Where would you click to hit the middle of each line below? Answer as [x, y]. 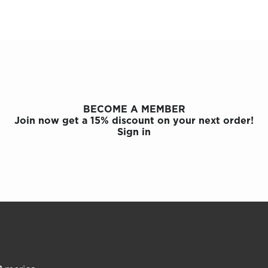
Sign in [134, 132]
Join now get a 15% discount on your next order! [134, 121]
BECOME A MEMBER [134, 109]
